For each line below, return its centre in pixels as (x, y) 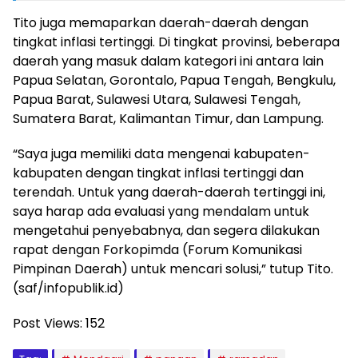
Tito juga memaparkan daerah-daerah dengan (161, 23)
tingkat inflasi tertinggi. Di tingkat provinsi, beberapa (176, 42)
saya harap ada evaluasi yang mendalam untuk (161, 212)
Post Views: (48, 324)
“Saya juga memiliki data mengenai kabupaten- (161, 154)
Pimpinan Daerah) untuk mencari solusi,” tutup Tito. (173, 269)
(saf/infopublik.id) (68, 288)
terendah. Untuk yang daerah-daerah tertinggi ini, (169, 193)
